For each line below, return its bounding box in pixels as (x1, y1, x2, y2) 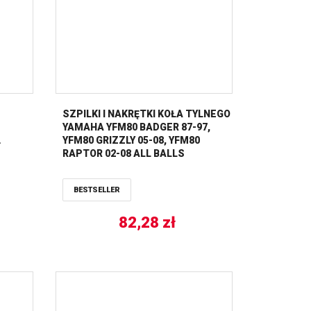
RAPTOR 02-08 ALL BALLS (62, 147, 185, 159)
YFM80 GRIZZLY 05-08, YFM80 (62, 134, 200, 146)
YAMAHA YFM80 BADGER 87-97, (62, 121, 210, 133)
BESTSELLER (73, 185, 120, 194)
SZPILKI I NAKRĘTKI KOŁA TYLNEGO (62, 108, 230, 119)
